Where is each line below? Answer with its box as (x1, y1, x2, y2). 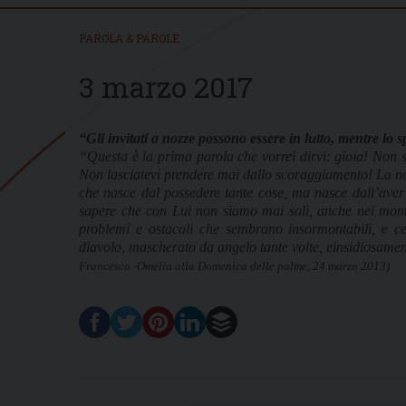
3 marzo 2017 (79, 66, 253, 106)
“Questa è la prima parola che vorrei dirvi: (79, 148, 335, 164)
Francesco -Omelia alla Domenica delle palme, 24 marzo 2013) (79, 258, 390, 273)
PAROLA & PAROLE (79, 30, 179, 45)
